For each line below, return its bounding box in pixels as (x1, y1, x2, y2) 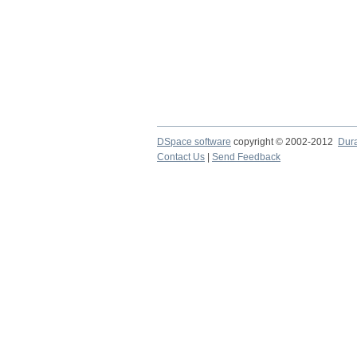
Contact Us (157, 151, 205, 163)
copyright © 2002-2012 (231, 136, 338, 147)
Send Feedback (212, 151, 280, 163)
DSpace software (157, 136, 231, 147)
